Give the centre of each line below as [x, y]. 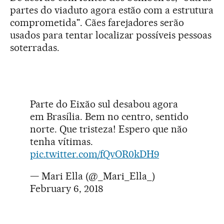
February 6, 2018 [67, 189]
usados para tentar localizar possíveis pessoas [111, 35]
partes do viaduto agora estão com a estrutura [112, 10]
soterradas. [35, 48]
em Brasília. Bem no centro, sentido [109, 117]
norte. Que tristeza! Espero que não [109, 129]
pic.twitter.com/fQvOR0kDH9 [94, 154]
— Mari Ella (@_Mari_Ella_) [92, 176]
